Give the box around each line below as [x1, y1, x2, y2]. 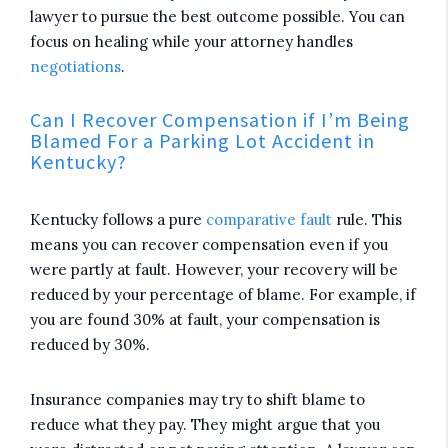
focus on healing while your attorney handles [30, 32, 353, 51]
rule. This [332, 210, 402, 229]
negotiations [30, 57, 121, 76]
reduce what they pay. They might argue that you [30, 415, 380, 434]
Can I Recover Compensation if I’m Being [30, 107, 410, 132]
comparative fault [206, 210, 332, 229]
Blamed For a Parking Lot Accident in [30, 128, 375, 153]
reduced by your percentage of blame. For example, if [30, 285, 416, 304]
